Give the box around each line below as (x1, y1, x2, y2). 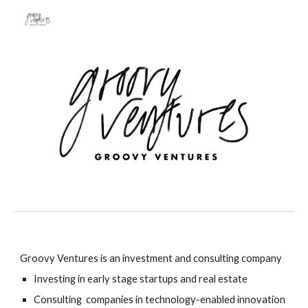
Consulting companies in (34, 294, 146, 305)
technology (145, 294, 197, 305)
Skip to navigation (211, 19, 297, 32)
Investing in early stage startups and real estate (34, 273, 248, 285)
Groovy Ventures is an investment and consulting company (20, 252, 285, 264)
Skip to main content (11, 19, 109, 32)
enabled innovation (200, 294, 286, 305)
